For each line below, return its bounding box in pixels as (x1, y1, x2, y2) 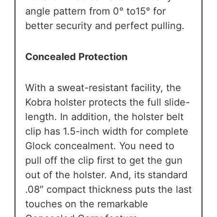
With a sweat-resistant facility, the (25, 82, 181, 94)
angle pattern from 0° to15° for (25, 5, 166, 17)
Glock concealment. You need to (25, 140, 174, 152)
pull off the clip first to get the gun (25, 155, 183, 167)
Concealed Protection (25, 51, 127, 63)
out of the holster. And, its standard (25, 169, 187, 181)
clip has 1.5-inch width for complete (25, 125, 188, 138)
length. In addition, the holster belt (25, 111, 184, 123)
